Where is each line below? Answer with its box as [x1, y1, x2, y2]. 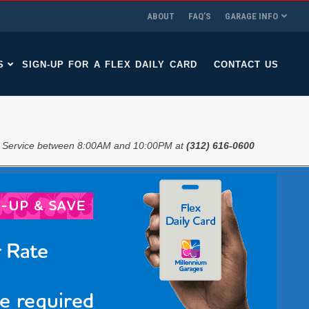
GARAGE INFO [225, 11, 278, 21]
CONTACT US [213, 59, 279, 70]
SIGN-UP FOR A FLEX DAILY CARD [22, 59, 197, 70]
